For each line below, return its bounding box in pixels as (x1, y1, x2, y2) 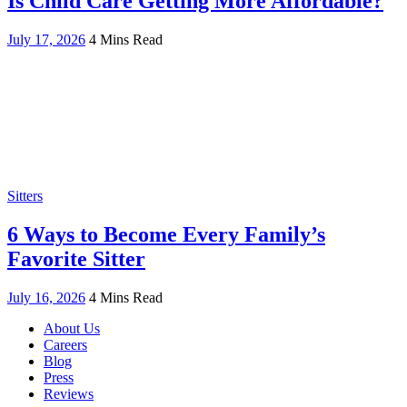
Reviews (44, 385, 94, 402)
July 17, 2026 (7, 31, 85, 47)
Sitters (7, 187, 43, 203)
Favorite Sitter (7, 246, 145, 271)
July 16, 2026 (7, 289, 85, 305)
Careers (44, 336, 87, 352)
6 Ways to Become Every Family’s (7, 222, 325, 246)
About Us (44, 320, 100, 336)
